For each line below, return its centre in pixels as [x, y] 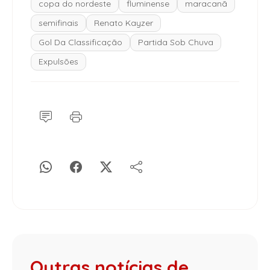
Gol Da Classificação [80, 42]
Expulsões [58, 62]
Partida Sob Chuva [176, 42]
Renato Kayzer [124, 23]
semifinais [58, 23]
